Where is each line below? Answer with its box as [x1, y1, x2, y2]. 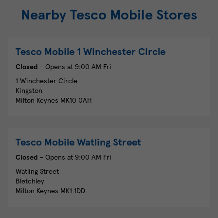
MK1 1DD [60, 185, 85, 196]
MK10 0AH [60, 95, 92, 105]
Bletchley [16, 176, 44, 186]
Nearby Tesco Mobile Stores [21, 4, 197, 24]
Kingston [16, 85, 42, 95]
